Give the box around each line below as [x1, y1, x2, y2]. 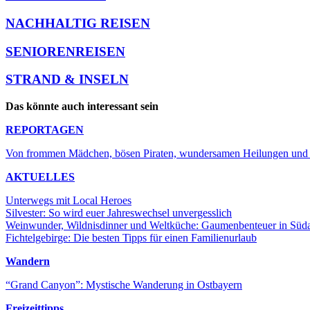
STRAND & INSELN [6, 72, 129, 87]
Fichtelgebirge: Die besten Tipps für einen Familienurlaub [6, 232, 257, 244]
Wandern [6, 255, 50, 268]
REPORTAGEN [6, 124, 84, 136]
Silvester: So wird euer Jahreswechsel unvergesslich [6, 207, 232, 219]
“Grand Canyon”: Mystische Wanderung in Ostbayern [6, 279, 242, 291]
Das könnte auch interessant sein [6, 100, 158, 113]
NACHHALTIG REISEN [6, 15, 150, 30]
